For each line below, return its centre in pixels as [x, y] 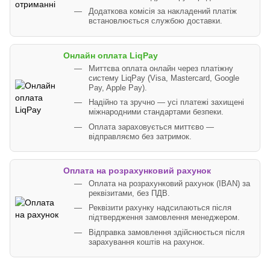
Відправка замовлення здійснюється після [167, 232]
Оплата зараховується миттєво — [151, 127]
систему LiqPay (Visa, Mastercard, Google [164, 78]
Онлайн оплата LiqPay [111, 55]
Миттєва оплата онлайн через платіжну [161, 68]
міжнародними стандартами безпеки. [156, 112]
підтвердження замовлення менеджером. [164, 218]
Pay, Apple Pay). [118, 88]
